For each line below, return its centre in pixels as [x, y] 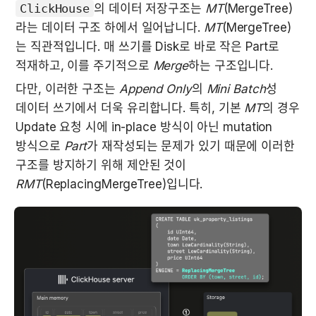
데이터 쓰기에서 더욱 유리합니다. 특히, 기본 [130, 108]
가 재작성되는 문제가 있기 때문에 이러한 [191, 146]
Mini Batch [236, 89]
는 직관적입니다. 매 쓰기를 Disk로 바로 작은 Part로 [147, 46]
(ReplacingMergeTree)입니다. [124, 184]
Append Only [155, 89]
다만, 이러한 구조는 [67, 89]
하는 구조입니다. [231, 65]
